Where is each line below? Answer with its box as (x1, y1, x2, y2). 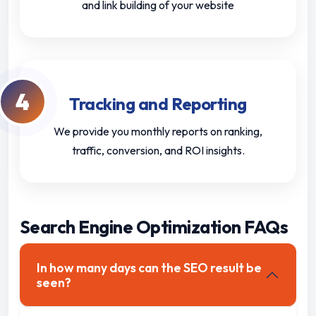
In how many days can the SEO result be (37, 260, 262, 276)
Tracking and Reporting (69, 93, 247, 115)
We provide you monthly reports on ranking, (54, 124, 262, 139)
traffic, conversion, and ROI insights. (71, 143, 245, 158)
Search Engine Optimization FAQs (20, 216, 288, 239)
